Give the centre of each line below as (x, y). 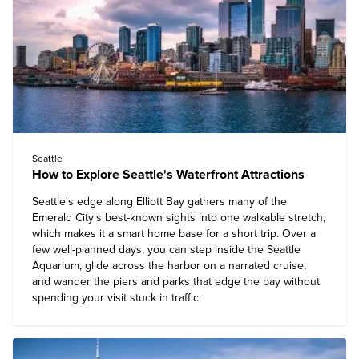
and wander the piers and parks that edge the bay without (176, 282)
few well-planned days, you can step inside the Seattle (166, 250)
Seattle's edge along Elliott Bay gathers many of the (159, 202)
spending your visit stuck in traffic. (117, 298)
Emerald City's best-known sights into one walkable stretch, (179, 218)
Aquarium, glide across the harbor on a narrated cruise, (169, 266)
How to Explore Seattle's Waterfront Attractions (168, 175)
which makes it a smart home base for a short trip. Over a (174, 234)
